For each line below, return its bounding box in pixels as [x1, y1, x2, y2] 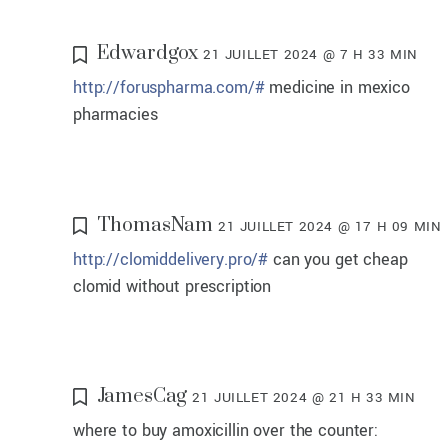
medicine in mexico [264, 76, 410, 100]
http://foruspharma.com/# [73, 76, 265, 100]
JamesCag [96, 383, 188, 409]
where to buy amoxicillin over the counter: [73, 418, 378, 442]
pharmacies [73, 103, 158, 127]
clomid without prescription [73, 274, 272, 298]
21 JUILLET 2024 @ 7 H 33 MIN [203, 45, 418, 65]
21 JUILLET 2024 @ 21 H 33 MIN [192, 387, 416, 407]
